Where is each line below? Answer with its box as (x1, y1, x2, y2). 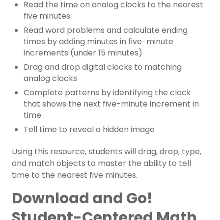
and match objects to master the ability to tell (12, 158, 191, 169)
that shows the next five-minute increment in (24, 98, 199, 110)
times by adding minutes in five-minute (24, 36, 173, 48)
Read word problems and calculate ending (24, 25, 188, 36)
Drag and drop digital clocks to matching (24, 61, 182, 73)
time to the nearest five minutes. (12, 169, 137, 181)
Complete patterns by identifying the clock (24, 87, 191, 99)
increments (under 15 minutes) (24, 47, 142, 59)
